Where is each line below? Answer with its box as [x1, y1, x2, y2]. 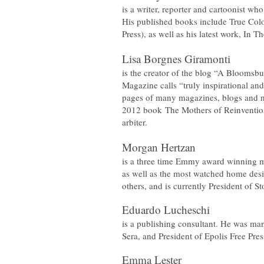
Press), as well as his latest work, [122, 28, 243, 39]
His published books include [122, 15, 229, 27]
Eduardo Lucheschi [122, 202, 210, 217]
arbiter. [122, 116, 147, 128]
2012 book [122, 104, 165, 115]
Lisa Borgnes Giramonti [122, 51, 230, 66]
